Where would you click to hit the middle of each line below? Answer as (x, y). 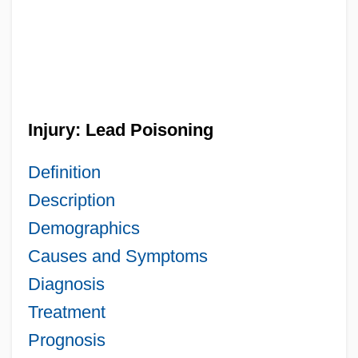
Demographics (84, 228)
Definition (64, 172)
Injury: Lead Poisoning (120, 129)
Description (71, 200)
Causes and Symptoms (117, 256)
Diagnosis (66, 284)
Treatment (66, 312)
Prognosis (66, 340)
